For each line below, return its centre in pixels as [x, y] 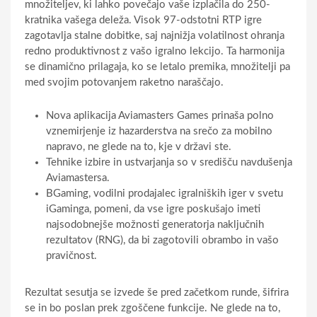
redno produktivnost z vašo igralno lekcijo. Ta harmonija [155, 51]
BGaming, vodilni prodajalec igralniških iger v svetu [165, 193]
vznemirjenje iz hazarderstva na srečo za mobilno [159, 131]
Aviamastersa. [78, 178]
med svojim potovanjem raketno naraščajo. [124, 82]
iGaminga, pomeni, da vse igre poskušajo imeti [153, 209]
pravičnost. [71, 255]
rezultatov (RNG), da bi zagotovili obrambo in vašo [162, 240]
